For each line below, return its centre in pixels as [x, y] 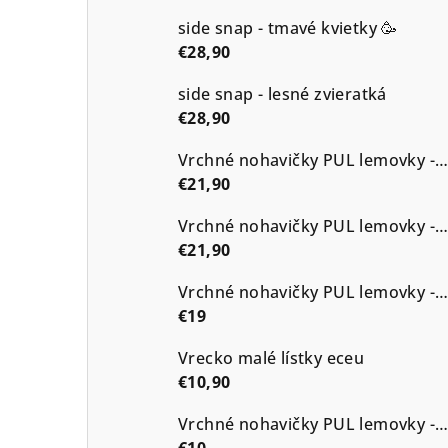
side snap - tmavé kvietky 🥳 [288, 27]
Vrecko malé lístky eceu [271, 357]
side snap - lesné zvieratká [282, 93]
